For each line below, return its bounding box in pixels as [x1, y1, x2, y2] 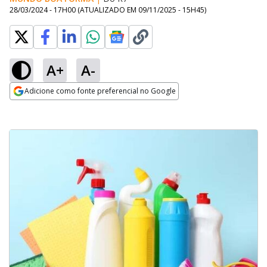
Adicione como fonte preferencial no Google [24, 86, 176, 96]
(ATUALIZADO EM [77, 5, 138, 15]
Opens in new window [10, 101, 107, 114]
